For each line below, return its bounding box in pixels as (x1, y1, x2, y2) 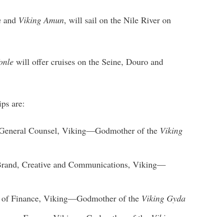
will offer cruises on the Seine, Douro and (14, 55, 163, 67)
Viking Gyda (141, 192, 186, 204)
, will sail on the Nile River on (64, 14, 171, 26)
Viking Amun (18, 14, 64, 26)
